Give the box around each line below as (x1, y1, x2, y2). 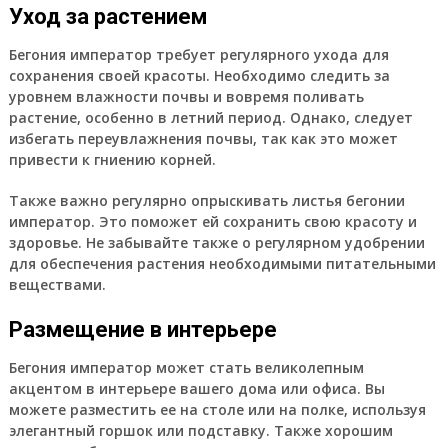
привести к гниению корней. (8, 149, 216, 169)
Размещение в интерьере (8, 316, 277, 342)
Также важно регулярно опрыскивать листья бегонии (8, 190, 405, 210)
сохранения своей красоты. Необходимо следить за (8, 65, 390, 85)
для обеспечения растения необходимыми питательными (8, 253, 436, 273)
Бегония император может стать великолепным (8, 357, 364, 377)
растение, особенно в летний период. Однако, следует (8, 107, 413, 127)
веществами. (8, 274, 106, 294)
